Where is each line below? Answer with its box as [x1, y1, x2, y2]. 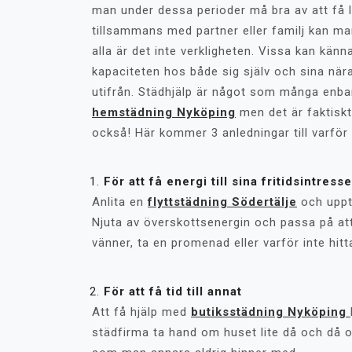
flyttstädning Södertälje [148, 195, 297, 209]
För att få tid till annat [104, 284, 242, 299]
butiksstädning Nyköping [191, 305, 350, 319]
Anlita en [92, 195, 148, 209]
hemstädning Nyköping [92, 105, 236, 119]
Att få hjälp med [92, 305, 191, 319]
